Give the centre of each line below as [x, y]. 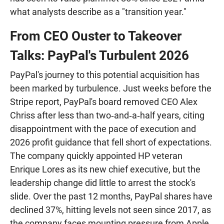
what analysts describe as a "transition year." [98, 12]
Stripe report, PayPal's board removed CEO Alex [104, 102]
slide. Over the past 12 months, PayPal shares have [111, 196]
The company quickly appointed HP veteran [96, 156]
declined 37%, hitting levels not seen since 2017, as [110, 210]
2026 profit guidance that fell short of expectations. [111, 142]
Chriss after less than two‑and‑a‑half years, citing [107, 115]
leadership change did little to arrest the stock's [103, 183]
